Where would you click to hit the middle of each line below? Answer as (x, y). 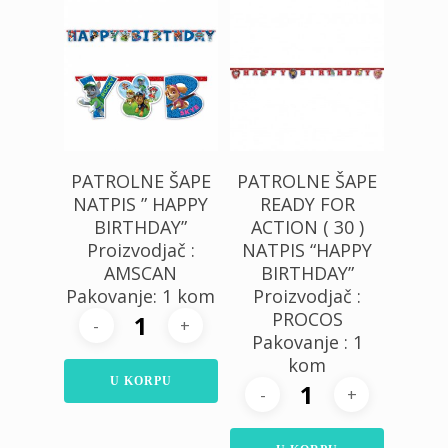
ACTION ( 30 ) (307, 227)
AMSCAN (141, 273)
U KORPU (140, 381)
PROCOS (307, 319)
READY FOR (307, 204)
